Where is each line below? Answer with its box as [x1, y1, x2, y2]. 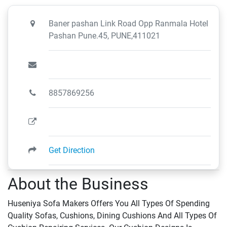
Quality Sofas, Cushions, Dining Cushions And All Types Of [8, 211, 217, 220]
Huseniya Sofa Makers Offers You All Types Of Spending [8, 199, 210, 208]
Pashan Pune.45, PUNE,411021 [49, 31, 160, 41]
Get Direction [49, 145, 95, 155]
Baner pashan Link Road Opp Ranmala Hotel [49, 19, 208, 28]
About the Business [8, 174, 148, 194]
